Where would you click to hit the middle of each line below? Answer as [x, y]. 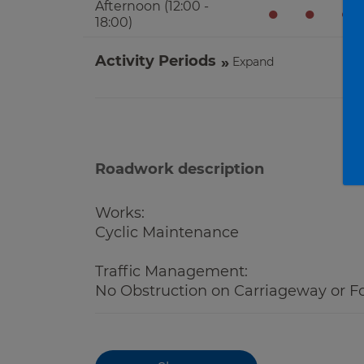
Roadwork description [180, 169]
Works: [120, 213]
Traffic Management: [171, 271]
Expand [253, 62]
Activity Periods [156, 61]
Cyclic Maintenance [167, 232]
